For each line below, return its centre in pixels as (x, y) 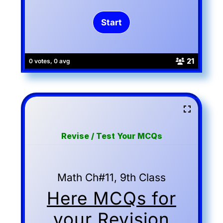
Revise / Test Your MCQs (111, 136)
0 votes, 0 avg (50, 61)
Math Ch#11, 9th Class (111, 177)
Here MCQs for (111, 198)
